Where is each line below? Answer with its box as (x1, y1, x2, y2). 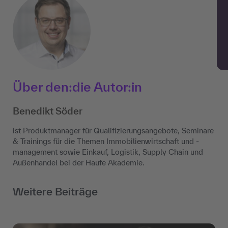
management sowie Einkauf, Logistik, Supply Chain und (13, 148, 203, 157)
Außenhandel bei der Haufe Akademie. (13, 158, 145, 167)
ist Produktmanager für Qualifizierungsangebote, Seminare (13, 126, 214, 135)
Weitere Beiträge (13, 185, 98, 198)
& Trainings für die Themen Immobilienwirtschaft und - (13, 137, 199, 146)
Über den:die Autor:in (13, 79, 142, 95)
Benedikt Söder (13, 105, 82, 117)
